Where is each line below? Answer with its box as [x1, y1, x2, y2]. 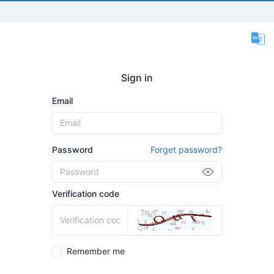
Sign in [121, 72, 153, 84]
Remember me [67, 246, 125, 256]
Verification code [52, 188, 119, 199]
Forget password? [150, 144, 222, 155]
